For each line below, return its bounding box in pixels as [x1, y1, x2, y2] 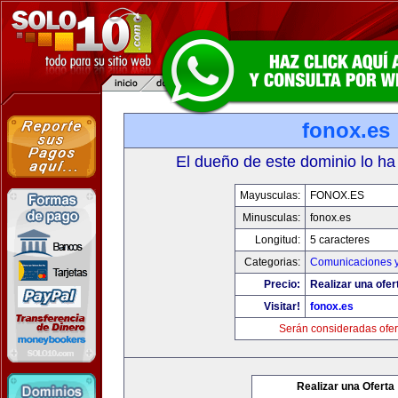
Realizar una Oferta [297, 380, 394, 393]
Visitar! [264, 300, 300, 313]
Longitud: [255, 234, 300, 246]
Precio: [264, 278, 300, 291]
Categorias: [244, 256, 300, 268]
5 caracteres [310, 234, 370, 246]
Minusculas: [243, 211, 300, 224]
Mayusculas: [240, 189, 300, 202]
